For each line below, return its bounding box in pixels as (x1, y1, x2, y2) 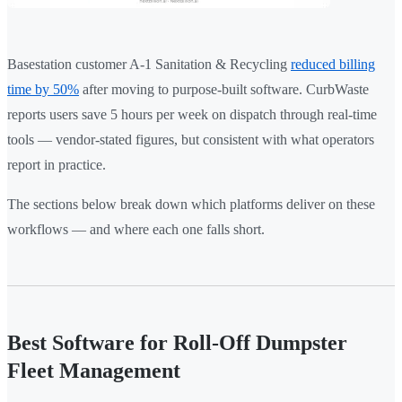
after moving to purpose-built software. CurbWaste (79, 82, 369, 98)
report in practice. (7, 157, 106, 173)
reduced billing (291, 57, 375, 73)
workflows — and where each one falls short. (7, 222, 265, 238)
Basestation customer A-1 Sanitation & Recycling (7, 57, 291, 73)
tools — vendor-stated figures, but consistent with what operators (7, 132, 374, 148)
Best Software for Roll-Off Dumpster (7, 331, 347, 355)
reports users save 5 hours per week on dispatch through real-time (7, 107, 377, 123)
